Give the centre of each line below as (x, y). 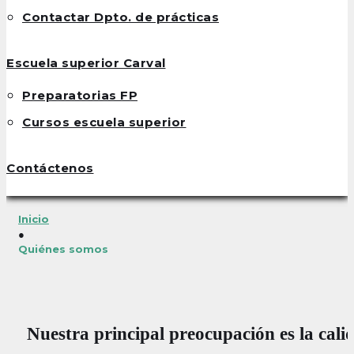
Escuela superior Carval (86, 63)
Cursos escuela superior (104, 122)
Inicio (34, 219)
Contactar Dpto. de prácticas (121, 17)
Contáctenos (50, 168)
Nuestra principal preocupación (151, 334)
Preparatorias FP (80, 96)
